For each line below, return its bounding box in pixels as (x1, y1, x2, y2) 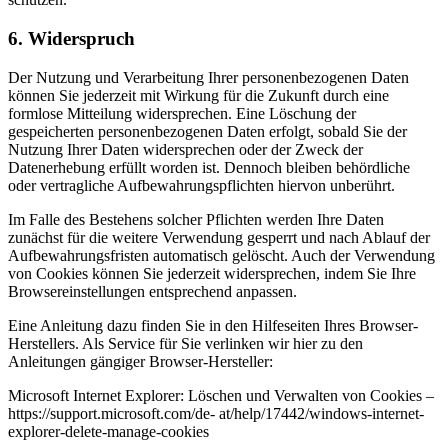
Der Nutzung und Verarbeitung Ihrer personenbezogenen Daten (8, 68, 409, 86)
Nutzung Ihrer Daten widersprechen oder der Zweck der (8, 140, 363, 158)
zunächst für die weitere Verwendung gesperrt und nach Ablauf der (8, 228, 430, 246)
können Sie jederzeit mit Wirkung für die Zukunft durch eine (8, 86, 389, 104)
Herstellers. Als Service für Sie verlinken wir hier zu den (8, 334, 363, 352)
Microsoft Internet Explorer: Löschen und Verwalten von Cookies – (8, 386, 434, 404)
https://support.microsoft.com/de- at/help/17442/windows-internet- (8, 404, 424, 422)
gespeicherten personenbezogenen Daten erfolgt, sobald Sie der (8, 122, 407, 140)
